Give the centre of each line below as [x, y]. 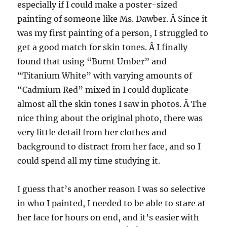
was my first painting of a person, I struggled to [113, 33]
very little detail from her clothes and [92, 133]
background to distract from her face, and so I [109, 147]
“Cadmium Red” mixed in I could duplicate [103, 90]
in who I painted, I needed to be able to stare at [112, 203]
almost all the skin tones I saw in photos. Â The [112, 104]
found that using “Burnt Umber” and [92, 62]
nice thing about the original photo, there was [110, 118]
